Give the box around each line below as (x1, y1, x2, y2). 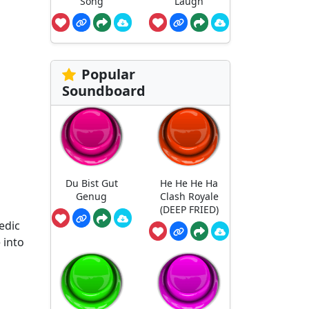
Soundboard (62, 81, 146, 101)
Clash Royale (159, 189, 219, 203)
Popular (81, 65, 135, 84)
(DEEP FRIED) (159, 202, 219, 216)
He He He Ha (160, 176, 219, 190)
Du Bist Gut (65, 176, 118, 190)
